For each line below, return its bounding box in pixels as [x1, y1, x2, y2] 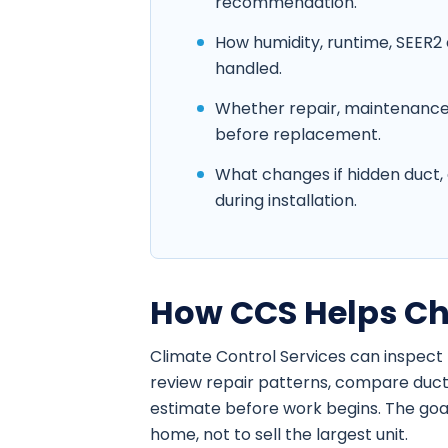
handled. [215, 57, 282, 81]
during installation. [215, 189, 357, 213]
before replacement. [215, 123, 381, 147]
